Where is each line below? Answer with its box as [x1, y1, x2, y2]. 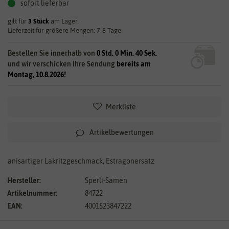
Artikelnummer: [7, 189, 57, 197]
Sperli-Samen [84, 176, 127, 185]
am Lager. [49, 17, 79, 25]
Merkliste [106, 102, 136, 111]
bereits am [117, 59, 151, 68]
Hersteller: [7, 176, 41, 185]
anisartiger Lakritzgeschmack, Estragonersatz [8, 156, 154, 165]
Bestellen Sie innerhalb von [8, 49, 97, 57]
